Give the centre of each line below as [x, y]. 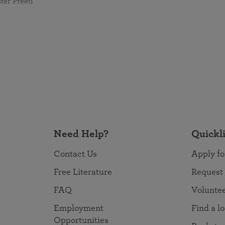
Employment [79, 208]
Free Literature [83, 172]
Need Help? [81, 134]
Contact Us [75, 154]
